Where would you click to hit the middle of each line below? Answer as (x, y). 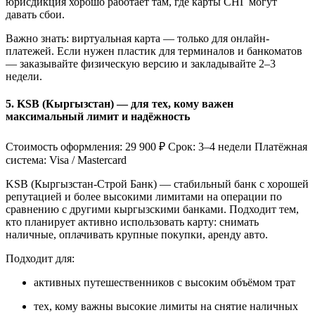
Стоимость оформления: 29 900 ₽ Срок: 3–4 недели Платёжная (156, 146)
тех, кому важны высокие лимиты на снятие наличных (166, 306)
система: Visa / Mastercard (66, 160)
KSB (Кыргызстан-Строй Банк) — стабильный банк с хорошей (157, 184)
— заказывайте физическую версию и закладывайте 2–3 (141, 64)
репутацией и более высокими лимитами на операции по (144, 196)
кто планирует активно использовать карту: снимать (132, 221)
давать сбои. (35, 15)
